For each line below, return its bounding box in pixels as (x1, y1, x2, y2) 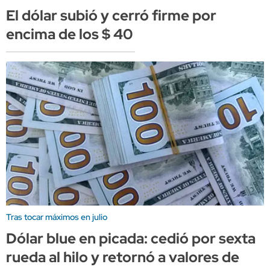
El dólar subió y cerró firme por (6, 5, 216, 25)
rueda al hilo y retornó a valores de (6, 248, 239, 267)
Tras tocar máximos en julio (6, 212, 107, 223)
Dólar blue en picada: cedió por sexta (6, 229, 256, 248)
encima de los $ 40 (6, 24, 133, 43)
